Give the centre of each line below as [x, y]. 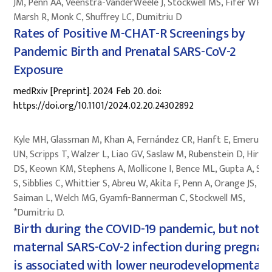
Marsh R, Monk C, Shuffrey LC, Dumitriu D [98, 17]
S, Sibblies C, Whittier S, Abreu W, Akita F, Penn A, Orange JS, [135, 183]
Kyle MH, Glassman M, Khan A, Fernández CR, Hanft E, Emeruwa [142, 140]
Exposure [39, 70]
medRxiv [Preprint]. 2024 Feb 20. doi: [88, 91]
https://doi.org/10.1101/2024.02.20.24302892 [104, 106]
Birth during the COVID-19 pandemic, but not [137, 229]
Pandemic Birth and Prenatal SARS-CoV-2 [125, 52]
